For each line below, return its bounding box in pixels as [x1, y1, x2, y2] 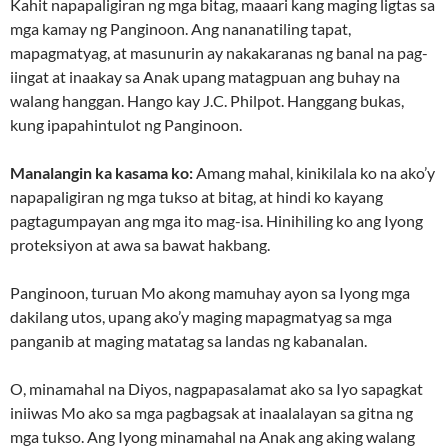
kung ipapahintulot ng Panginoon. [10, 115, 242, 135]
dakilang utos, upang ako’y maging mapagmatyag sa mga [10, 307, 392, 327]
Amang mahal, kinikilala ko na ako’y [193, 163, 435, 183]
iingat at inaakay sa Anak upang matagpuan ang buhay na [10, 67, 400, 87]
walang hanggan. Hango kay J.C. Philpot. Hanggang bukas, [10, 91, 404, 111]
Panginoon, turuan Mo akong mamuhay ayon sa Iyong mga [10, 283, 410, 303]
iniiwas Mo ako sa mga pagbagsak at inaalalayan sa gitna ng [10, 403, 413, 423]
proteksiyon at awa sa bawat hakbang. [10, 235, 270, 255]
